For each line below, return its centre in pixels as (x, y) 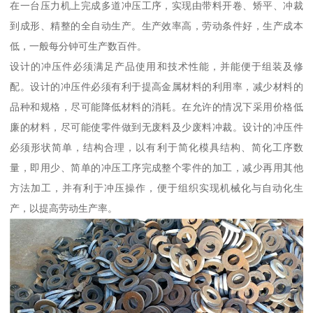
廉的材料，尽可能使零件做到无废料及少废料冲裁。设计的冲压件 (156, 128)
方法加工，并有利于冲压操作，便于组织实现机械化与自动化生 (156, 188)
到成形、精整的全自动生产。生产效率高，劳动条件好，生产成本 (156, 26)
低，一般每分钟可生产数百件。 (79, 46)
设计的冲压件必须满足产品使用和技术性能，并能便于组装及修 (156, 67)
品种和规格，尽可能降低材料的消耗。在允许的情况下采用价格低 (156, 107)
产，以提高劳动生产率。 (64, 209)
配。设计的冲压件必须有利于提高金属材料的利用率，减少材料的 (156, 87)
